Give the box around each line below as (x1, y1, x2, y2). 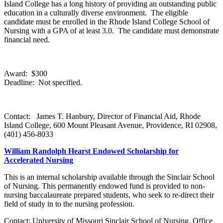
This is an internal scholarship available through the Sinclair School (4, 172, 215, 181)
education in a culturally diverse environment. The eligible (4, 8, 188, 17)
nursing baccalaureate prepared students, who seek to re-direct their (4, 190, 214, 199)
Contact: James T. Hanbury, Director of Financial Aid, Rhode (4, 111, 201, 120)
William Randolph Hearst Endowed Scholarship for (4, 146, 179, 155)
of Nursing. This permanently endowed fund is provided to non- (4, 181, 205, 190)
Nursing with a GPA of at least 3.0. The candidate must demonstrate (4, 26, 219, 35)
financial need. (4, 35, 50, 44)
